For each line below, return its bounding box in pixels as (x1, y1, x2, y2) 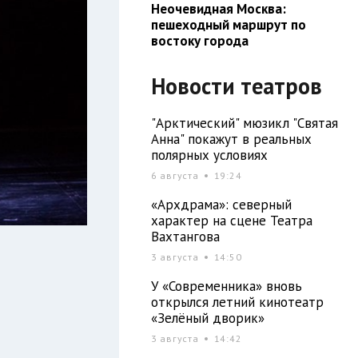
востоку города (150, 31, 249, 50)
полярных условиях (150, 145, 268, 164)
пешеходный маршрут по (150, 15, 306, 34)
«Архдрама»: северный (150, 195, 292, 213)
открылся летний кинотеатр (150, 292, 324, 311)
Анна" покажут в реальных (150, 129, 312, 148)
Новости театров (150, 70, 322, 101)
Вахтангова (150, 227, 220, 245)
